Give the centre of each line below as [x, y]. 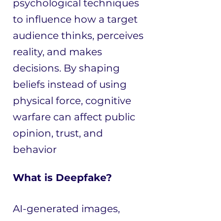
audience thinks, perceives [78, 36]
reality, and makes [57, 52]
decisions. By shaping [66, 68]
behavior [35, 149]
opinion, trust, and [58, 133]
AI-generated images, [66, 209]
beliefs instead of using [70, 84]
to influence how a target [75, 19]
